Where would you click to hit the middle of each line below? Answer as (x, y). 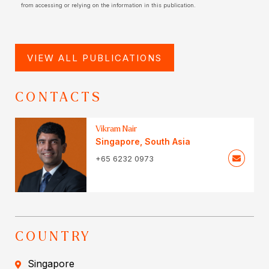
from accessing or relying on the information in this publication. (108, 5)
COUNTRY (53, 237)
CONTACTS (59, 98)
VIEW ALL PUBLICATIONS (95, 58)
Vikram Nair (116, 129)
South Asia (168, 142)
